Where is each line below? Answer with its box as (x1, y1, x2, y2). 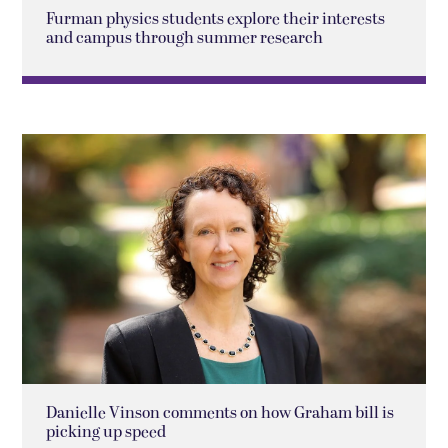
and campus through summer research (46, 26, 324, 51)
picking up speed (46, 420, 167, 445)
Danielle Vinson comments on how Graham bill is (46, 401, 395, 426)
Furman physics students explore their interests (46, 7, 386, 32)
